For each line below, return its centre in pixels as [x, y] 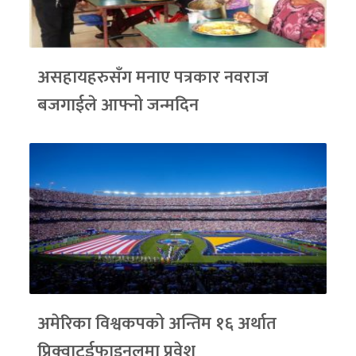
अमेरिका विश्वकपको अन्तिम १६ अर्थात [157, 324]
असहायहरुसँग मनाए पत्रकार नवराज [153, 78]
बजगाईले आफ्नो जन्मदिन [118, 106]
